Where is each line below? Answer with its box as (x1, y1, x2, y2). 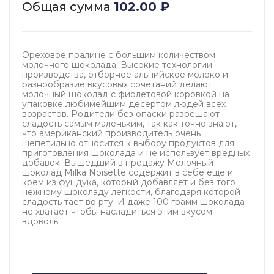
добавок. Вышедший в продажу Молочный (22, 157, 213, 169)
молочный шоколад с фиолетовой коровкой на (22, 89, 229, 100)
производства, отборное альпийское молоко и (22, 69, 228, 81)
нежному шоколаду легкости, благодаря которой (22, 187, 240, 198)
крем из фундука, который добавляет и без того (22, 177, 235, 188)
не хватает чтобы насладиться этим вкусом (22, 206, 212, 218)
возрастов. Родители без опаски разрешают (22, 108, 220, 120)
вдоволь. (22, 216, 60, 228)
